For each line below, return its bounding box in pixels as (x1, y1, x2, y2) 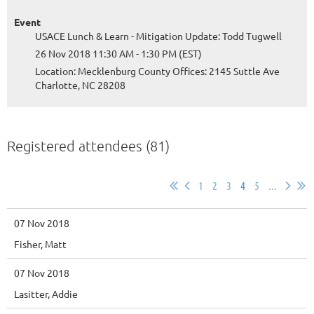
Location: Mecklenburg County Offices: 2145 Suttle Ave (35, 64, 280, 77)
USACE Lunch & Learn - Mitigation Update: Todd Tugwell (35, 29, 282, 42)
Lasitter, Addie (14, 287, 78, 300)
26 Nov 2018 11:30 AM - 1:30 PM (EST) (35, 47, 202, 60)
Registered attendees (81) (7, 137, 170, 154)
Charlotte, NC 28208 (35, 78, 125, 91)
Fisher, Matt (14, 238, 67, 250)
